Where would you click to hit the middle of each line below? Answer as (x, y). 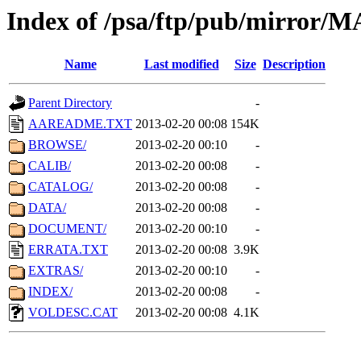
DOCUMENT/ (67, 229)
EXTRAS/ (56, 271)
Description (294, 64)
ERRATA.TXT (68, 250)
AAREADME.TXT (80, 124)
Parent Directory (70, 103)
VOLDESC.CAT (73, 313)
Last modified (181, 64)
